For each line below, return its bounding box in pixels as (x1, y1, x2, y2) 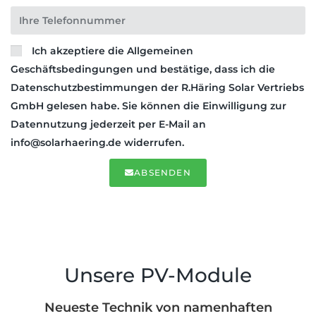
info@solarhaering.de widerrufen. (11, 136, 184, 150)
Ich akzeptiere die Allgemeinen (32, 44, 193, 58)
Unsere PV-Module (64, 263, 252, 288)
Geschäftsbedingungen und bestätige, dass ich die (11, 63, 275, 76)
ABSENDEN (134, 167, 191, 178)
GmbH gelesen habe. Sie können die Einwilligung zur (11, 99, 286, 113)
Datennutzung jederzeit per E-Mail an (11, 118, 206, 131)
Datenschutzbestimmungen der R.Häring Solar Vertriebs (11, 81, 304, 95)
